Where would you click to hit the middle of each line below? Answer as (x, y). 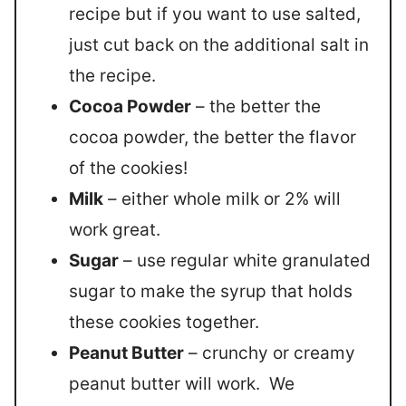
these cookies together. (164, 322)
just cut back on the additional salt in (219, 44)
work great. (115, 229)
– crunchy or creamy (270, 353)
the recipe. (112, 75)
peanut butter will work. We (182, 383)
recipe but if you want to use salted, (215, 14)
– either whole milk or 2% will (222, 198)
